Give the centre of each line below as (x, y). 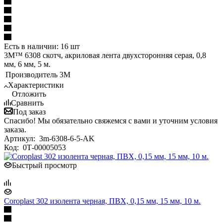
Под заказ (29, 111)
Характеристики (36, 85)
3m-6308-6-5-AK (67, 138)
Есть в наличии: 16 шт (42, 46)
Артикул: (21, 138)
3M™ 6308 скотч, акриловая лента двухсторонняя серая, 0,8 (105, 55)
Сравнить (27, 103)
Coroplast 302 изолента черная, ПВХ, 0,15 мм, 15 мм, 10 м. (102, 201)
